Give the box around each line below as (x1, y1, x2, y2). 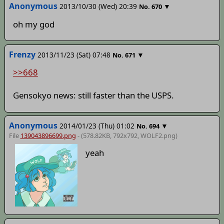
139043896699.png (20, 131, 76, 140)
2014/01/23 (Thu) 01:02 (59, 121, 134, 131)
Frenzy (8, 48, 35, 60)
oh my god (12, 18, 54, 30)
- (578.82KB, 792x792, (75, 131, 140, 140)
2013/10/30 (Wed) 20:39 (59, 1, 137, 11)
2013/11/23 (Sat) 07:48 (37, 49, 110, 59)
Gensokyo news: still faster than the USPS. (12, 89, 174, 101)
